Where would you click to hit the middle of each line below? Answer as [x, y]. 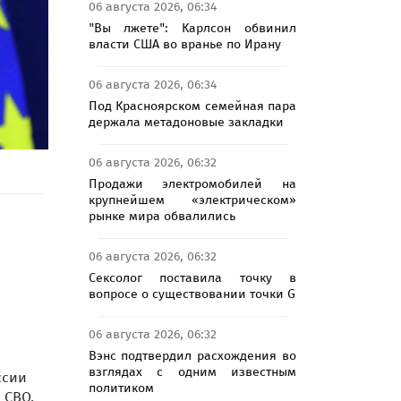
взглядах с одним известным [192, 371]
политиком [121, 388]
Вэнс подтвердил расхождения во [192, 355]
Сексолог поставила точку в [192, 277]
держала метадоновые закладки [186, 122]
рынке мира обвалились [162, 216]
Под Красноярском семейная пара [192, 106]
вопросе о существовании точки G [192, 294]
